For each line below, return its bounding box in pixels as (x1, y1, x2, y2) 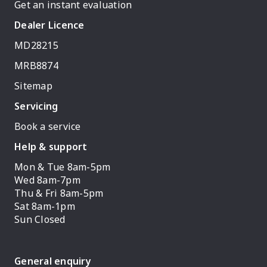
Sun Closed (14, 213, 66, 226)
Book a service (14, 120, 81, 133)
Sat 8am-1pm (14, 200, 75, 213)
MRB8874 (14, 59, 58, 72)
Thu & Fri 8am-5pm (14, 187, 104, 200)
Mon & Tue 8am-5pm (14, 160, 111, 173)
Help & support (14, 140, 88, 153)
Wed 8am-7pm (14, 173, 80, 187)
